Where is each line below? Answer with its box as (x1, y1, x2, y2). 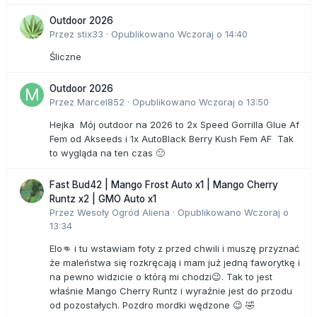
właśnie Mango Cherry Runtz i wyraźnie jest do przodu (50, 285, 292, 297)
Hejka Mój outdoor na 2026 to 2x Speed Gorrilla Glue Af (50, 119, 299, 131)
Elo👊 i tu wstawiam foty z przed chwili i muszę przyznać (50, 243, 299, 255)
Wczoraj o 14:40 (178, 28, 248, 40)
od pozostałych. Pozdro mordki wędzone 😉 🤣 (50, 299, 258, 311)
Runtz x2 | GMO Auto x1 (50, 193, 156, 205)
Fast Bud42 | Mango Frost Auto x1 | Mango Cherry (50, 179, 278, 191)
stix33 (77, 28, 103, 40)
